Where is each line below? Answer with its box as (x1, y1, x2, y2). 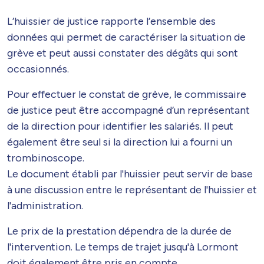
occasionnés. (7, 62, 69, 75)
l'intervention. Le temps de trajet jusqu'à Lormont (7, 240, 239, 253)
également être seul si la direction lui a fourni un (7, 135, 232, 148)
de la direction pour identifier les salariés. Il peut (7, 119, 233, 133)
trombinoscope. (7, 151, 84, 164)
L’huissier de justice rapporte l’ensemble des (7, 14, 216, 28)
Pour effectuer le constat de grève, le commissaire (7, 87, 246, 101)
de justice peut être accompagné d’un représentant (7, 103, 250, 117)
